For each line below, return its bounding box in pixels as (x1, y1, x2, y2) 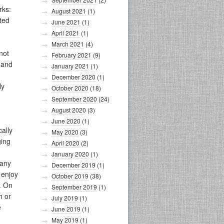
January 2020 (51, 149, 89, 158)
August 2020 (51, 105, 86, 114)
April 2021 (51, 28, 79, 37)
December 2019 (51, 160, 95, 169)
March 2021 (51, 39, 84, 48)
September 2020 (51, 94, 97, 103)
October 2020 (51, 83, 88, 92)
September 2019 (51, 182, 97, 191)
